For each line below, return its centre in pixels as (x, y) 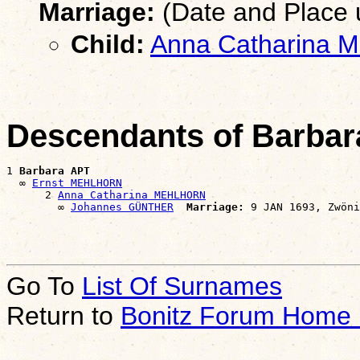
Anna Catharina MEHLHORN (132, 194)
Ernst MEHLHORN (77, 182)
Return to (63, 315)
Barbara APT (55, 170)
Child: (108, 44)
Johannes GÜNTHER (122, 207)
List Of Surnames (182, 286)
